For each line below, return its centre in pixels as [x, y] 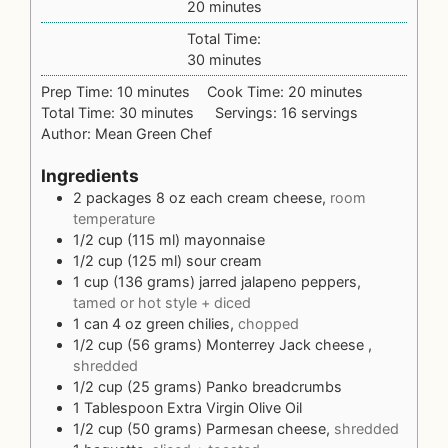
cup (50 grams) [150, 429]
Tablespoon [125, 408]
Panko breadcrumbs [274, 387]
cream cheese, [278, 198]
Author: [68, 134]
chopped [268, 324]
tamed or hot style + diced [162, 303]
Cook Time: [248, 92]
